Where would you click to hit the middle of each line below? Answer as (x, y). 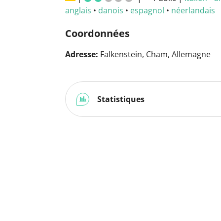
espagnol (147, 10)
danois (111, 10)
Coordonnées (97, 33)
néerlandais (193, 10)
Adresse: (82, 54)
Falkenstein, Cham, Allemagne (154, 54)
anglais (78, 10)
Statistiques (120, 99)
